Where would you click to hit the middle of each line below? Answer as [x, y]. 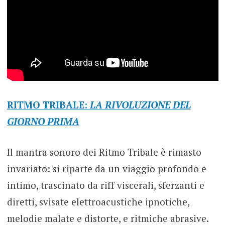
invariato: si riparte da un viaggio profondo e [106, 169]
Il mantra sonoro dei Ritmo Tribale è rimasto [104, 152]
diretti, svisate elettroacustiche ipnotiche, [98, 202]
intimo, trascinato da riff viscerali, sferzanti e [105, 185]
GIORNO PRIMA [43, 121]
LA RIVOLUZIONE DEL [140, 104]
